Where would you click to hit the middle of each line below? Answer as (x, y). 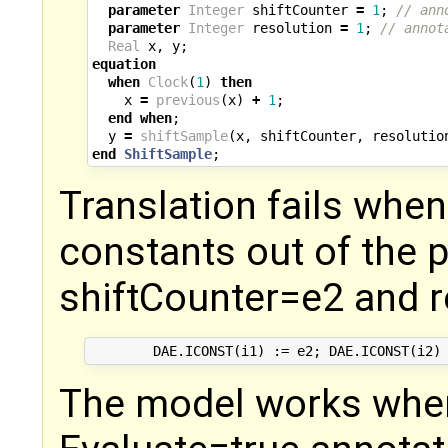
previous (187, 99)
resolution (291, 27)
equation (123, 63)
